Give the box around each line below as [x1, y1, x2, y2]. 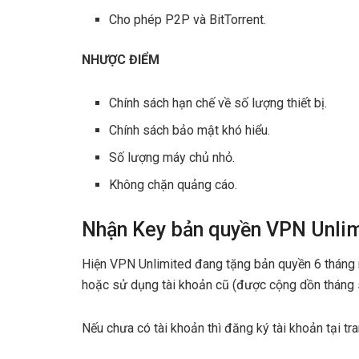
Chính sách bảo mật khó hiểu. [109, 123, 271, 139]
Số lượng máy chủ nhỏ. [109, 150, 236, 166]
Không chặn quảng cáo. [109, 177, 238, 193]
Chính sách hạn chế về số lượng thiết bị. [109, 95, 328, 111]
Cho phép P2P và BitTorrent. [109, 12, 267, 28]
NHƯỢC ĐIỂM [82, 52, 159, 68]
